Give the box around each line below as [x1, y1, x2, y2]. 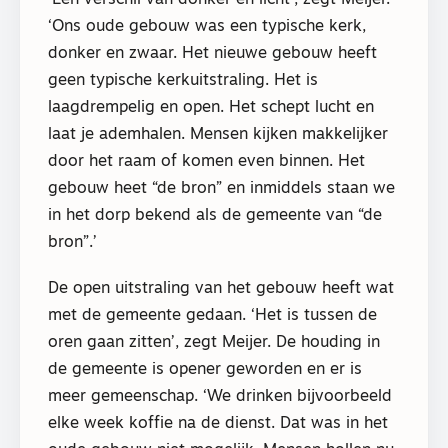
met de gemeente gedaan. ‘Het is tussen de [48, 307, 377, 324]
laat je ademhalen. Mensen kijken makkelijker [48, 126, 388, 143]
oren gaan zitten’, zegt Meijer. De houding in [48, 334, 380, 351]
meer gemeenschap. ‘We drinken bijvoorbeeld [48, 388, 392, 405]
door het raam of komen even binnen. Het [48, 153, 365, 170]
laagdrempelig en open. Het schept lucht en [48, 99, 374, 116]
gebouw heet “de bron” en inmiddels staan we [48, 180, 395, 197]
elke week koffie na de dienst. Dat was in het [48, 415, 388, 432]
